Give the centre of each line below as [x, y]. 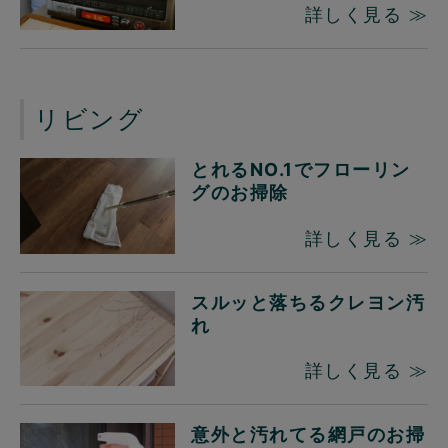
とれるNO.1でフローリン [301, 170]
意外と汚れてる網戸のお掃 [308, 435]
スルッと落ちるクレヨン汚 [308, 302]
